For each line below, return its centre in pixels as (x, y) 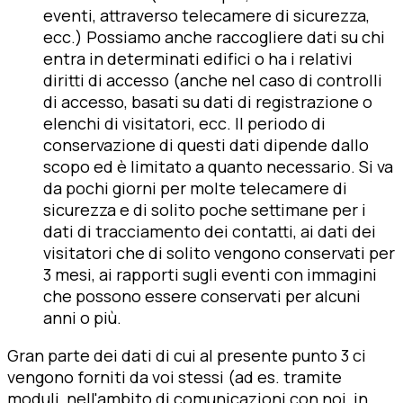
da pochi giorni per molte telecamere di (195, 188)
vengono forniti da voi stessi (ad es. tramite (175, 376)
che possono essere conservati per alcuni (202, 296)
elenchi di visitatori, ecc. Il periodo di (184, 123)
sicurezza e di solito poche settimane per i (205, 209)
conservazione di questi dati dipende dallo (206, 144)
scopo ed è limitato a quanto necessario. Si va (218, 166)
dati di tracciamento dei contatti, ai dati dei (210, 231)
